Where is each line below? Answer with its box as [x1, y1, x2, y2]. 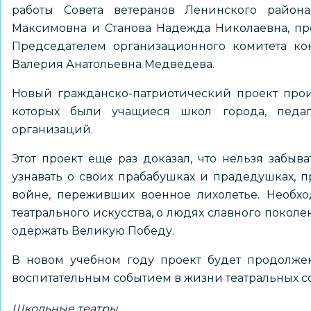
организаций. [12, 123, 93, 136]
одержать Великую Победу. [12, 224, 177, 237]
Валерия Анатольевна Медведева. [12, 58, 217, 71]
